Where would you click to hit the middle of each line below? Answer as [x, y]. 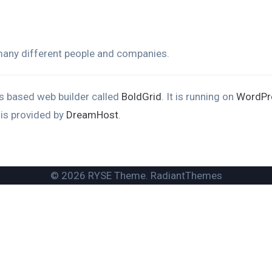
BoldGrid [141, 97]
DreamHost [92, 115]
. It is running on [199, 97]
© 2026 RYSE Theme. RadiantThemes [136, 175]
